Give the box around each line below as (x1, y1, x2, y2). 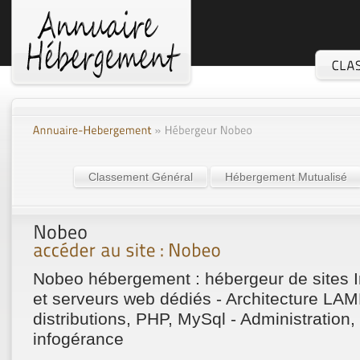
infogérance (33, 329, 124, 348)
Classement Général (88, 170, 193, 184)
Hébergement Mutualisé (225, 170, 347, 184)
